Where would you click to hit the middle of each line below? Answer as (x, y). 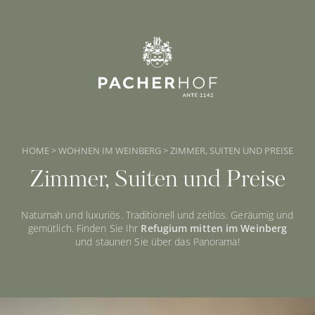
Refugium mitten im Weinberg (214, 228)
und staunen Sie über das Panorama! (157, 242)
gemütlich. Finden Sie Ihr (84, 228)
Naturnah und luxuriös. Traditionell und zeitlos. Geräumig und (157, 215)
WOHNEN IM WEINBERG (111, 150)
